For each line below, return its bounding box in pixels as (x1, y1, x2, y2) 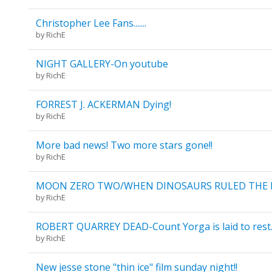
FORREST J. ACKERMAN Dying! (35, 98, 171, 112)
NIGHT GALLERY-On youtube (35, 57, 168, 71)
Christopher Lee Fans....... (35, 16, 146, 30)
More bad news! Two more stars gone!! (35, 138, 212, 152)
